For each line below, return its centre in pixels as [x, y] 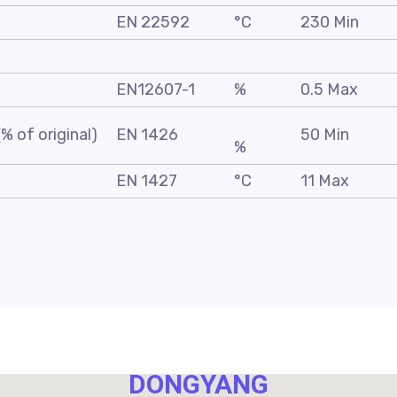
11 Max [325, 181]
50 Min [325, 135]
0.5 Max [329, 90]
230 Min [330, 22]
